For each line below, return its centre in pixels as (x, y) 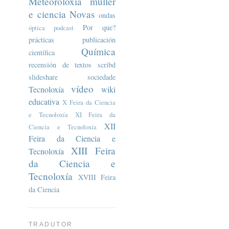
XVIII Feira (97, 177)
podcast (64, 27)
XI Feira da (95, 114)
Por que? (99, 27)
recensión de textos (60, 64)
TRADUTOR (51, 224)
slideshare (43, 77)
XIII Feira (93, 150)
